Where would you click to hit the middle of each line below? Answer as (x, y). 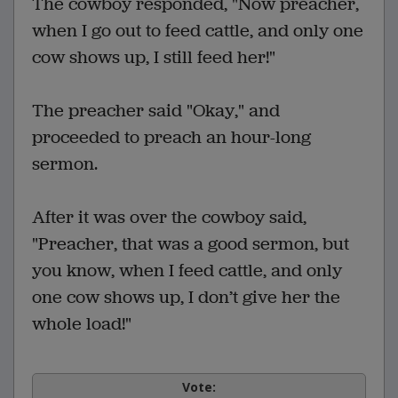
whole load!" (82, 323)
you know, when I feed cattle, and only (187, 270)
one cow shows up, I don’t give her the (186, 297)
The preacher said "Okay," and (156, 110)
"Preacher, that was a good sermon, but (191, 243)
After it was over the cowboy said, (169, 217)
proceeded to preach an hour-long (171, 137)
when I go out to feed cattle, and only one (198, 30)
